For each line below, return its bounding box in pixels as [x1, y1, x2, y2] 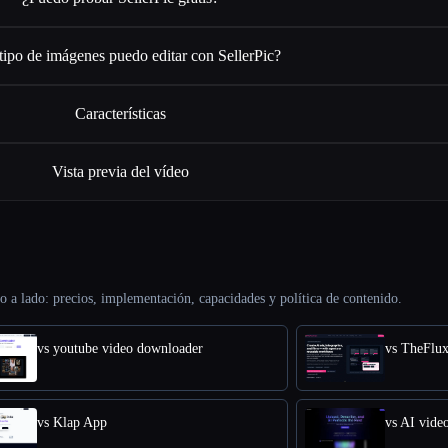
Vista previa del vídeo [52, 162, 190, 180]
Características [75, 104, 167, 122]
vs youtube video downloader [37, 340, 203, 356]
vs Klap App [37, 414, 107, 430]
